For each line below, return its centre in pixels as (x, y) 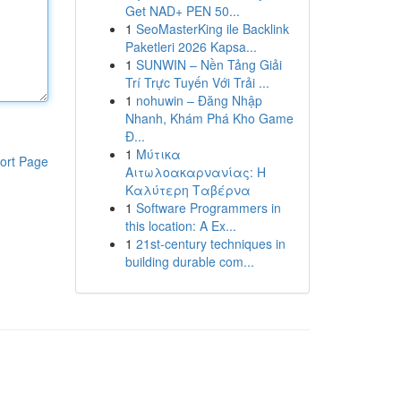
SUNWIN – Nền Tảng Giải (209, 64)
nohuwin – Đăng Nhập (199, 100)
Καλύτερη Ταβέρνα (188, 190)
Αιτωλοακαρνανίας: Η (195, 172)
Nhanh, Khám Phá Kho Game (209, 118)
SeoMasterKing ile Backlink (212, 29)
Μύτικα (158, 154)
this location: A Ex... (180, 226)
